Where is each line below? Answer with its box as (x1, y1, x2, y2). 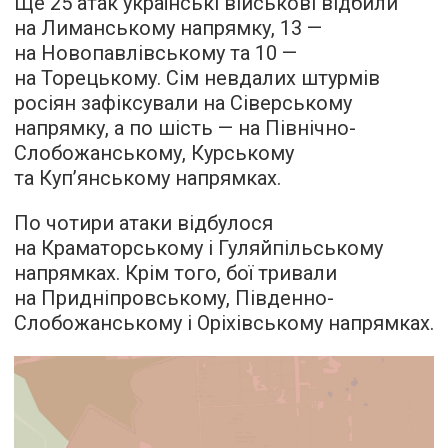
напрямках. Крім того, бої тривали (14, 261, 337, 285)
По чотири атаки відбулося (14, 211, 273, 235)
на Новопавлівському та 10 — (14, 41, 297, 65)
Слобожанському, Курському (14, 141, 294, 165)
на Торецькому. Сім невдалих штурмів (14, 66, 380, 90)
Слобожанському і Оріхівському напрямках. (14, 311, 434, 335)
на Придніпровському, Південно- (14, 286, 334, 310)
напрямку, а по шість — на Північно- (14, 116, 356, 140)
